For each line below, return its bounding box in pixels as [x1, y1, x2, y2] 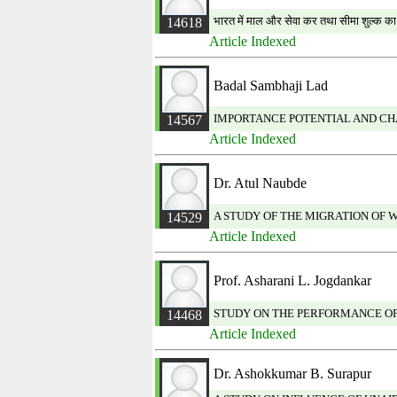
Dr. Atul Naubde [214, 175, 307, 191]
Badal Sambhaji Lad [214, 78, 328, 93]
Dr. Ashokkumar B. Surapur [214, 366, 371, 381]
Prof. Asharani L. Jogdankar [214, 273, 371, 288]
